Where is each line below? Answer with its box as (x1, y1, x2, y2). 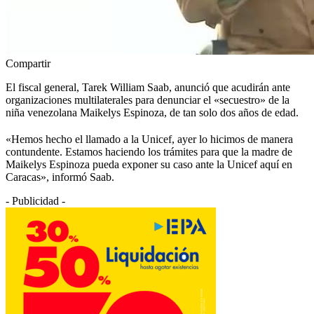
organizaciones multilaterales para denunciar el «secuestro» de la (6, 93, 289, 106)
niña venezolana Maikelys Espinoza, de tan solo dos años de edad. (6, 106, 299, 118)
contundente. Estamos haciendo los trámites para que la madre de (6, 145, 292, 158)
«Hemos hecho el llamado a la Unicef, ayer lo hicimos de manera (6, 132, 293, 145)
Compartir (6, 57, 50, 69)
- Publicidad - (6, 194, 65, 207)
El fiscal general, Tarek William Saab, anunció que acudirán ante (6, 81, 290, 93)
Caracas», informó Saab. (6, 170, 114, 183)
